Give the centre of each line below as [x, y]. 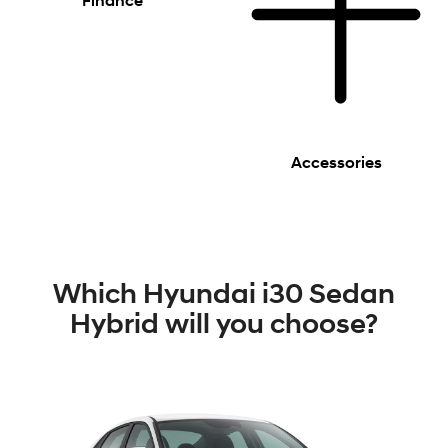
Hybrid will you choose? [224, 325]
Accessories [336, 163]
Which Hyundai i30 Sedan [224, 295]
